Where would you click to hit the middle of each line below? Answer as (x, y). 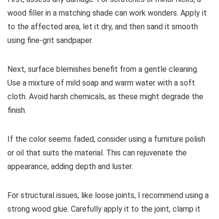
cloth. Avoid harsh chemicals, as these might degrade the (105, 97)
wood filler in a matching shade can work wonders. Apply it (107, 13)
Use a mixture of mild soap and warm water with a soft (101, 83)
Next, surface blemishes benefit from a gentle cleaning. (103, 69)
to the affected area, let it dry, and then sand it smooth (103, 27)
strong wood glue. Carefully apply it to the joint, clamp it (104, 209)
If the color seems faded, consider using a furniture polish (106, 139)
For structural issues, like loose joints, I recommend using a (108, 195)
